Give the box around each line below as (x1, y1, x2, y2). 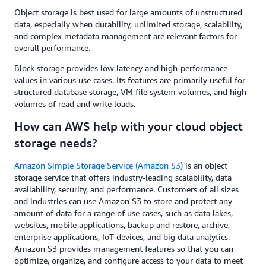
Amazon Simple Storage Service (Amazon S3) (14, 160, 183, 171)
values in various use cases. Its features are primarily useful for (14, 75, 245, 85)
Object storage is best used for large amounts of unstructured (14, 7, 242, 18)
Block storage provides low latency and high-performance (14, 63, 227, 74)
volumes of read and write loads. (14, 99, 135, 109)
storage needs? (14, 136, 97, 150)
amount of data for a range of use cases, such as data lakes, (14, 208, 233, 218)
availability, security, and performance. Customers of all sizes (14, 184, 239, 195)
